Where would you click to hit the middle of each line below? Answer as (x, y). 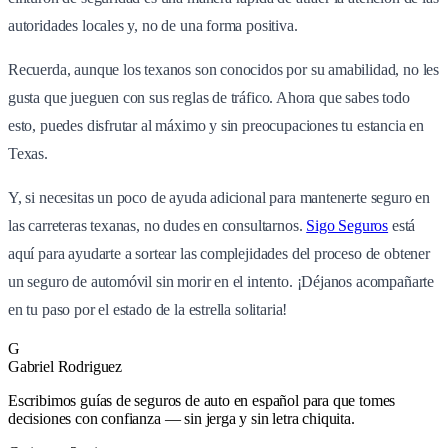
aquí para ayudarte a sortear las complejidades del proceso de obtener (219, 254)
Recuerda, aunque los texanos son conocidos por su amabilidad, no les (224, 70)
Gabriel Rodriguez (65, 367)
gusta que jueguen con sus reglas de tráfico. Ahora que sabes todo (209, 98)
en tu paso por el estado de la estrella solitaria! (148, 310)
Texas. (28, 154)
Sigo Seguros (347, 226)
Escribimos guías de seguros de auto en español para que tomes (202, 401)
